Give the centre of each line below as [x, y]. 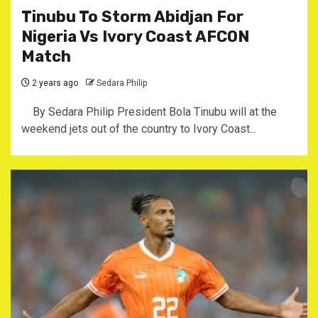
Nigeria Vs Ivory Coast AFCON [135, 37]
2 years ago [54, 83]
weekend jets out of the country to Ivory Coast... [139, 129]
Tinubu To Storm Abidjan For [132, 17]
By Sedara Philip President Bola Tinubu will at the [149, 112]
